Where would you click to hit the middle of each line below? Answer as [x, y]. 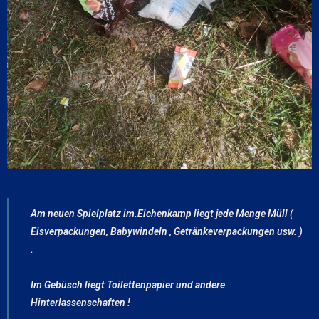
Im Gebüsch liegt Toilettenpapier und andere [128, 285]
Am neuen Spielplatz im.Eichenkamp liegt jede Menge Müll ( [162, 214]
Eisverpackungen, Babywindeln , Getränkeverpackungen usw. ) [167, 232]
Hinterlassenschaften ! [80, 303]
